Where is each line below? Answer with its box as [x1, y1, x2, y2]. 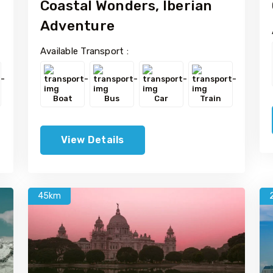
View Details [61, 134, 124, 146]
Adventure [40, 17, 115, 35]
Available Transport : [40, 46, 129, 57]
